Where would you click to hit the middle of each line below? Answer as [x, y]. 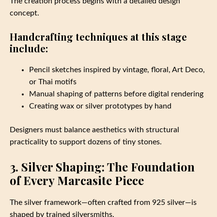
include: [29, 48]
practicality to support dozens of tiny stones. [86, 142]
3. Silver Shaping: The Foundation [102, 167]
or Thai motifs [53, 82]
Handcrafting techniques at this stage [98, 37]
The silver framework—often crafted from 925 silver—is [103, 203]
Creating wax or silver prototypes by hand [100, 106]
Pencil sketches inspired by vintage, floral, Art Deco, [117, 70]
